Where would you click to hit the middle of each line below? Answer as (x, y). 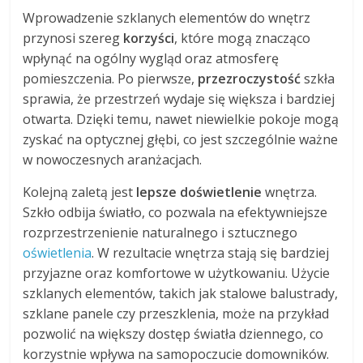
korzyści (149, 38)
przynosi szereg (73, 38)
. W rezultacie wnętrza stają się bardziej (211, 253)
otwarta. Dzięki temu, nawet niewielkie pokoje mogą (181, 120)
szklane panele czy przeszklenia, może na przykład (176, 314)
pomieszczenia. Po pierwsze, (111, 79)
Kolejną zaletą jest (80, 192)
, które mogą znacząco (243, 38)
